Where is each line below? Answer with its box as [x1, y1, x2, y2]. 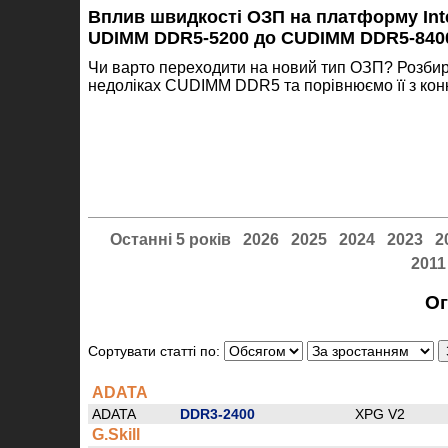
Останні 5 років [109, 231, 231, 249]
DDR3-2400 [180, 406, 255, 422]
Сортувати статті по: [88, 343, 224, 359]
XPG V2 [355, 406, 405, 422]
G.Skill [92, 426, 140, 443]
